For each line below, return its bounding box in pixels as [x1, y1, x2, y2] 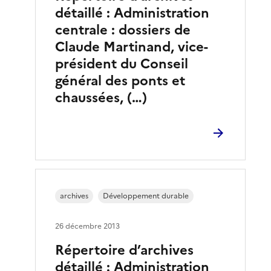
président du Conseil [55, 54, 189, 74]
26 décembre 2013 [55, 221, 120, 232]
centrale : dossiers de [55, 20, 191, 40]
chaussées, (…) [55, 88, 148, 108]
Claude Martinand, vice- [55, 37, 209, 57]
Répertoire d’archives [55, 240, 194, 260]
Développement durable [103, 191, 189, 201]
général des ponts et [55, 71, 186, 91]
